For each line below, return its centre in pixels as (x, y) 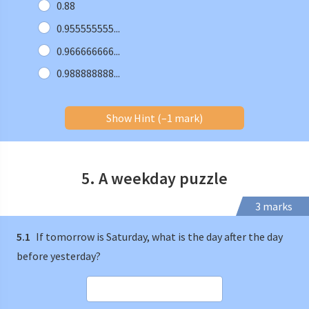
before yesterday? (59, 256)
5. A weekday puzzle (154, 179)
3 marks (274, 207)
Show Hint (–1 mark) (154, 118)
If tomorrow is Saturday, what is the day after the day (158, 237)
